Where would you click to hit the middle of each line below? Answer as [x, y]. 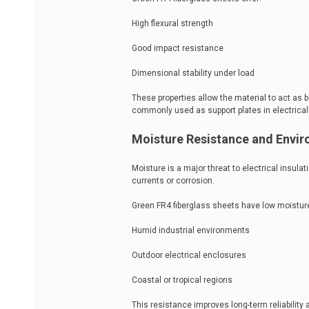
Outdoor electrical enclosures [189, 255]
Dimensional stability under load [193, 73]
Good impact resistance [178, 48]
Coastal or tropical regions [182, 280]
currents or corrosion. [173, 181]
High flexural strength [172, 23]
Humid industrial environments [191, 230]
